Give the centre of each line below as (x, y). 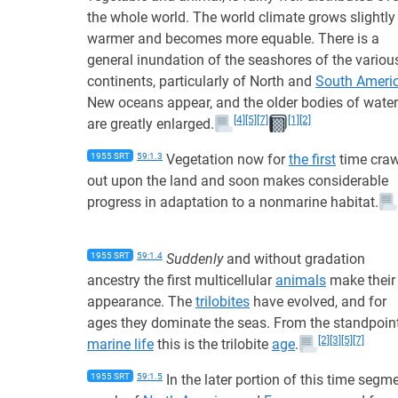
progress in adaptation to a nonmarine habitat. (233, 202)
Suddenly (195, 259)
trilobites (223, 302)
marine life (120, 344)
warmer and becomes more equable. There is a (233, 39)
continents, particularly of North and (201, 81)
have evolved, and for (318, 302)
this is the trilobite (213, 344)
